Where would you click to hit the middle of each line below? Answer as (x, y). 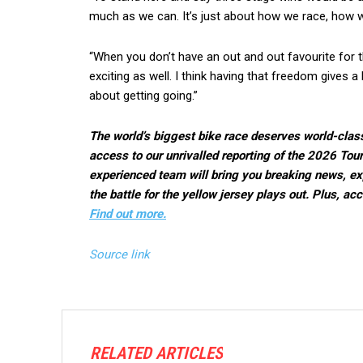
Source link (120, 254)
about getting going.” (143, 96)
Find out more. (128, 214)
